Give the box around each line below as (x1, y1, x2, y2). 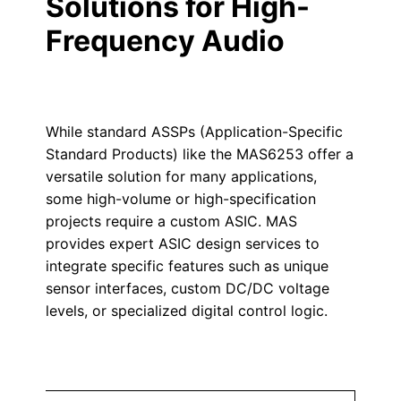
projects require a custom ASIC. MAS (45, 212, 297, 230)
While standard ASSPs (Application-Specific (45, 123, 343, 141)
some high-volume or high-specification (45, 190, 316, 208)
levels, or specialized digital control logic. (45, 302, 328, 320)
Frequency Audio (45, 23, 285, 58)
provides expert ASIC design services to (45, 235, 320, 252)
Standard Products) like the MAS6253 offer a (45, 145, 354, 163)
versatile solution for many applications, (45, 167, 317, 185)
